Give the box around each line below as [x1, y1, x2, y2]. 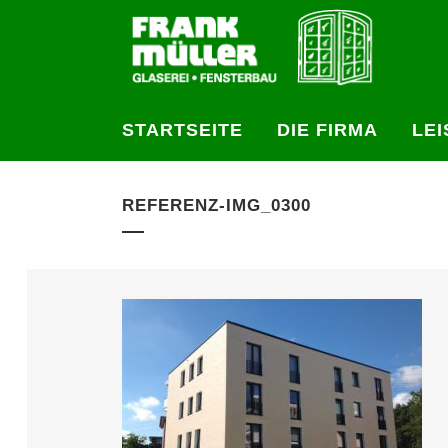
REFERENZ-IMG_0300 [121, 196, 311, 215]
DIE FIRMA [277, 120, 378, 140]
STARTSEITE [122, 120, 243, 140]
